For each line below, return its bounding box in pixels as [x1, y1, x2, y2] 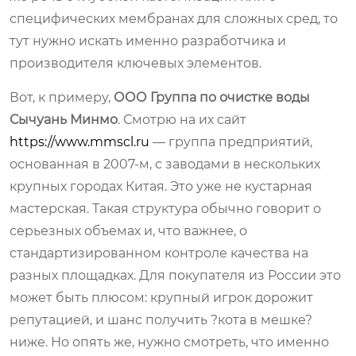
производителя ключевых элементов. [10, 55, 261, 71]
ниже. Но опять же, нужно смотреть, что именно [10, 334, 329, 350]
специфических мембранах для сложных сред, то [10, 10, 338, 26]
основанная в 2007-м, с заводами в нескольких [10, 156, 320, 172]
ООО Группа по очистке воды [114, 89, 310, 105]
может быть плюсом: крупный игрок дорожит [10, 289, 313, 305]
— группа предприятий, [149, 133, 312, 149]
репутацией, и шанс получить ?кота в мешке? [10, 311, 312, 327]
